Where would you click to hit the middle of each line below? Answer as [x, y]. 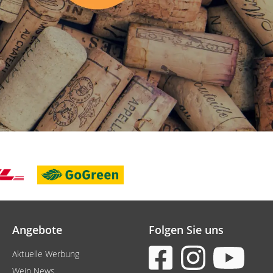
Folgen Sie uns [186, 230]
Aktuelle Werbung [46, 254]
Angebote [37, 230]
